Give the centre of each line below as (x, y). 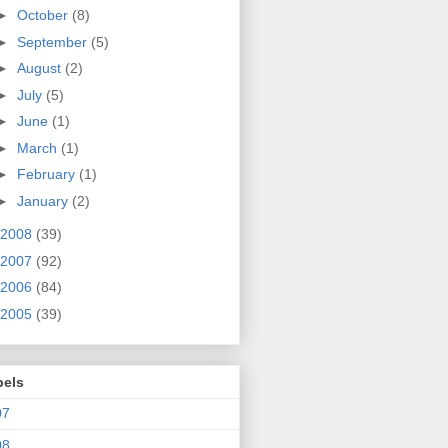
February (47, 174)
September (53, 41)
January (44, 200)
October (44, 15)
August (40, 68)
